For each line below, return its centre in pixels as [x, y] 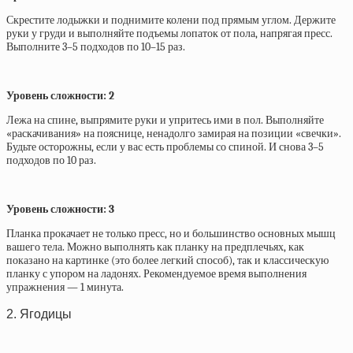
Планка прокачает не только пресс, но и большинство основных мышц [171, 233]
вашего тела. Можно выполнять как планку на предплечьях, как [155, 247]
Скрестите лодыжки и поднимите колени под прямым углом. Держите [171, 20]
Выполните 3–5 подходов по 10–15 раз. [96, 46]
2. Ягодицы [39, 314]
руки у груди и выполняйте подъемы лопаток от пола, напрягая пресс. [169, 33]
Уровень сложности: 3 [60, 209]
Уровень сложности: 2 [60, 95]
